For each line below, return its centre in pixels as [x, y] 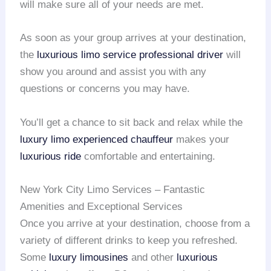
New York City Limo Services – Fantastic [113, 189]
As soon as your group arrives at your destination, [133, 38]
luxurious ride [51, 156]
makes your [201, 139]
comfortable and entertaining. [149, 156]
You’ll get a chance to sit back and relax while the [132, 122]
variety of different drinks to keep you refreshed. [129, 240]
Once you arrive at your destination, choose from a [135, 223]
